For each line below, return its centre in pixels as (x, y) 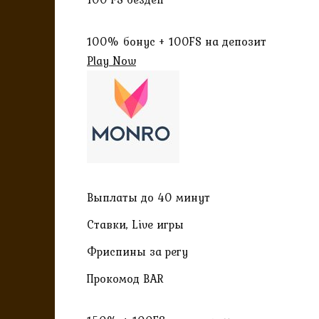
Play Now (111, 60)
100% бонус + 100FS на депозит (177, 41)
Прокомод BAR (125, 279)
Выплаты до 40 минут (148, 197)
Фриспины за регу (137, 252)
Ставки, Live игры (135, 224)
